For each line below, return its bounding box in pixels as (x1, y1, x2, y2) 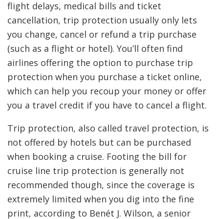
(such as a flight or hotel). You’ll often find (7, 43, 183, 54)
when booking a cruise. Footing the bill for (7, 151, 187, 162)
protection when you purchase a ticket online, (7, 71, 202, 83)
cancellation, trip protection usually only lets (7, 14, 197, 26)
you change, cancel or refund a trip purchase (7, 28, 197, 40)
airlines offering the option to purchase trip (7, 57, 193, 68)
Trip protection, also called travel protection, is (7, 122, 209, 134)
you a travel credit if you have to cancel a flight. (7, 99, 207, 111)
